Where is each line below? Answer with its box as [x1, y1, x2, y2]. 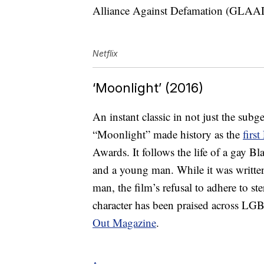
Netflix [93, 48, 118, 59]
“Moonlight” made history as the [93, 127, 243, 142]
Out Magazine [93, 215, 156, 230]
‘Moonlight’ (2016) [93, 80, 203, 96]
